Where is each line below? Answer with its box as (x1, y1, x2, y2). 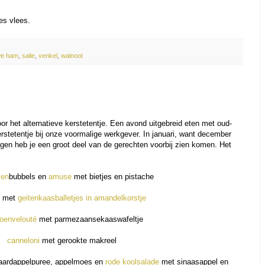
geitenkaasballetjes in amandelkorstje (17, 193, 146, 202)
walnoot (61, 51, 83, 59)
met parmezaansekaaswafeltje (36, 214, 143, 224)
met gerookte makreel (39, 235, 117, 245)
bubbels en (8, 172, 49, 181)
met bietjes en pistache (71, 172, 154, 181)
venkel (38, 51, 57, 59)
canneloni (7, 235, 40, 245)
